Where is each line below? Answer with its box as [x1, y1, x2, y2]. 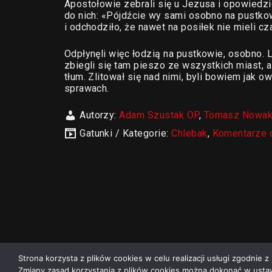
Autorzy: [80, 109, 120, 121]
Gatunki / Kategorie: [80, 127, 172, 139]
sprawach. [64, 83, 109, 94]
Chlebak [171, 127, 208, 139]
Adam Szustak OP [119, 109, 199, 121]
